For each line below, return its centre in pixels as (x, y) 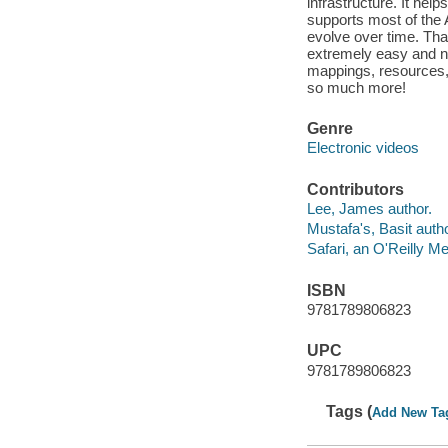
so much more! (356, 87)
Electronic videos (362, 148)
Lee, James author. (369, 209)
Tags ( (349, 412)
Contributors (355, 189)
